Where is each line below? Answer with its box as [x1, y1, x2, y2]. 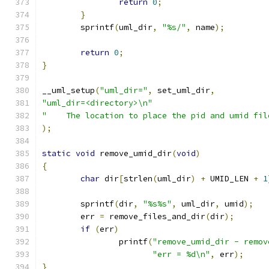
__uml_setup [42, 85, 95, 95]
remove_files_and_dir [104, 211, 205, 222]
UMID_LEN [205, 174, 253, 184]
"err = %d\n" [153, 249, 210, 259]
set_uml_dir [153, 85, 210, 95]
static [42, 148, 71, 159]
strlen [124, 174, 153, 184]
